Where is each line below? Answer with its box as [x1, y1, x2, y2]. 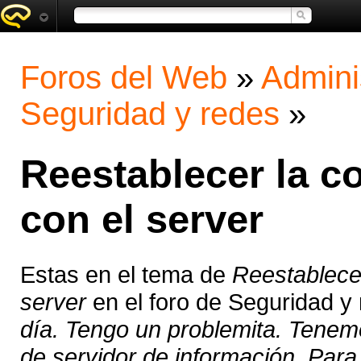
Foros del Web [20, 60, 227, 95]
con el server [20, 197, 263, 242]
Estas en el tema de [20, 261, 232, 288]
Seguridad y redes [20, 96, 280, 131]
